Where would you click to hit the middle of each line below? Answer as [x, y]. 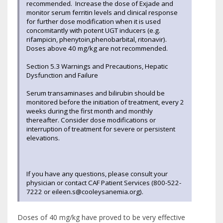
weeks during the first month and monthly [90, 111]
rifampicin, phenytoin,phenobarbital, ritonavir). [97, 39]
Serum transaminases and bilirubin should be [96, 93]
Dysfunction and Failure [62, 75]
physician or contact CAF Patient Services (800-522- [104, 182]
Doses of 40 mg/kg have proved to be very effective [101, 217]
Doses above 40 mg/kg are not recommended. [97, 48]
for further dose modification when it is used [94, 21]
